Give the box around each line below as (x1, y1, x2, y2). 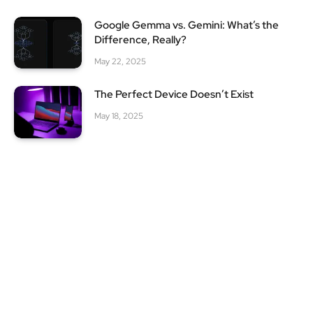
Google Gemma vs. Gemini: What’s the (94, 17, 279, 32)
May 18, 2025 (94, 110, 143, 122)
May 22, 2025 (94, 55, 146, 67)
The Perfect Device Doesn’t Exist (94, 87, 254, 102)
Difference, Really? (94, 32, 187, 47)
